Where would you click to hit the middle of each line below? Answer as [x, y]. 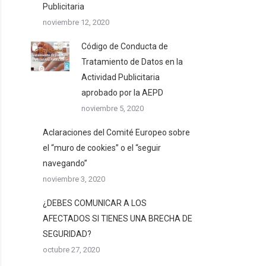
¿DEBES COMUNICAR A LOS [95, 203]
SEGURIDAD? [67, 234]
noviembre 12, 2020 [76, 22]
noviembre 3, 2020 [74, 179]
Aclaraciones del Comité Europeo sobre [116, 132]
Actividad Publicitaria [121, 77]
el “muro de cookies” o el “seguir [102, 148]
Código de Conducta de [125, 46]
